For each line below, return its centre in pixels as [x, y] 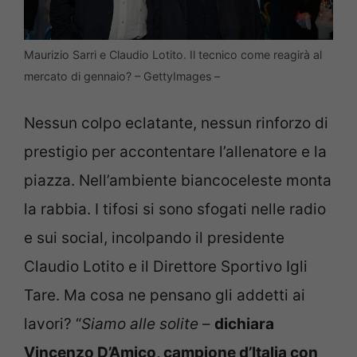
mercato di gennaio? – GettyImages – [122, 76]
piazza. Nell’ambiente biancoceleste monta [178, 181]
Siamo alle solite [140, 324]
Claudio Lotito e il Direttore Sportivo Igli [166, 267]
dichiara [244, 324]
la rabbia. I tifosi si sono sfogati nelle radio [175, 210]
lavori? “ [53, 324]
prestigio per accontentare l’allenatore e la [175, 152]
